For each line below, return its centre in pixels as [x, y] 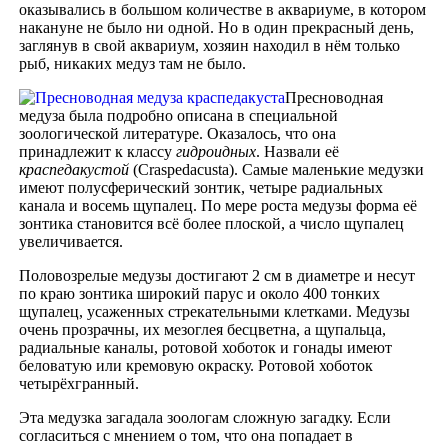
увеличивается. [71, 241]
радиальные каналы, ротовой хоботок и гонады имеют [205, 347]
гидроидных [216, 151]
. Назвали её [297, 151]
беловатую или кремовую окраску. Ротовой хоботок [196, 365]
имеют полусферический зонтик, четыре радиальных [201, 187]
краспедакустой [74, 169]
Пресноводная [334, 97]
